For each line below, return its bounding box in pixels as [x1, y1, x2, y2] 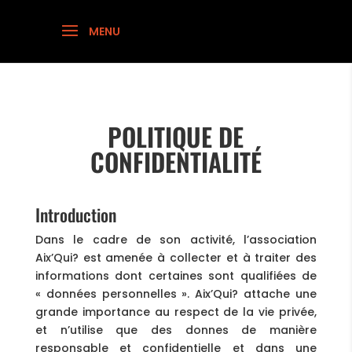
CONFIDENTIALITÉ [90, 143, 262, 180]
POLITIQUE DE [108, 118, 244, 155]
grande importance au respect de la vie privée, [35, 304, 317, 320]
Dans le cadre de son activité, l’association [35, 232, 317, 247]
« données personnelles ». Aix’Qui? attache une [35, 286, 317, 302]
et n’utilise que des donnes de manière [35, 322, 317, 338]
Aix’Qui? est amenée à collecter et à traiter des [35, 250, 317, 266]
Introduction [35, 202, 116, 227]
